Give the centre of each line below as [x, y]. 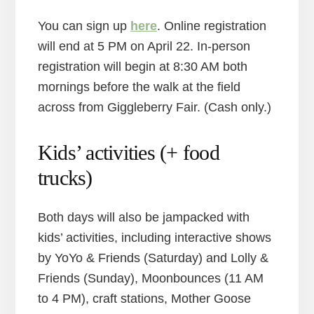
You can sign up [84, 26]
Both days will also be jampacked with [143, 217]
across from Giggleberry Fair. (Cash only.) [154, 107]
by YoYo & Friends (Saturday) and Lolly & [153, 258]
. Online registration [211, 26]
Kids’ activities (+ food [128, 152]
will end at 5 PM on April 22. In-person [144, 46]
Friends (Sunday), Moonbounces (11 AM [150, 278]
